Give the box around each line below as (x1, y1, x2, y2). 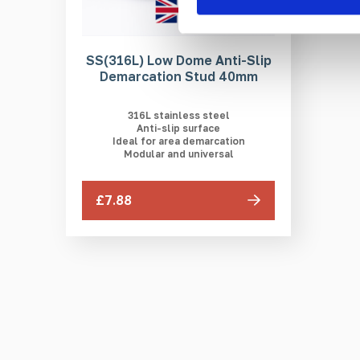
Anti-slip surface (137, 122, 220, 134)
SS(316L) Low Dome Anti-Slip (85, 52, 272, 68)
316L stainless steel (127, 109, 230, 121)
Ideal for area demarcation (112, 135, 245, 147)
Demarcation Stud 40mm (99, 68, 258, 84)
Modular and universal (123, 148, 234, 160)
